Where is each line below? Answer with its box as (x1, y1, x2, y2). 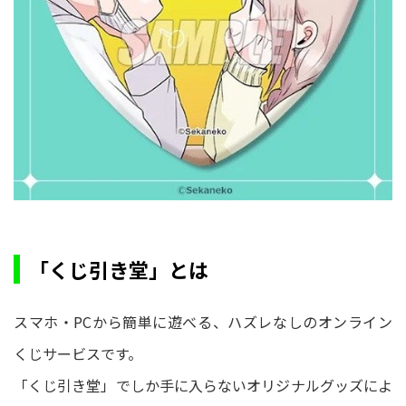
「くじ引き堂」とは (29, 254, 208, 284)
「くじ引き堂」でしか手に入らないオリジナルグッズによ (14, 373, 392, 396)
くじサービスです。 (14, 342, 142, 364)
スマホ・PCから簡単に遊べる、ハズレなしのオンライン (14, 310, 392, 333)
